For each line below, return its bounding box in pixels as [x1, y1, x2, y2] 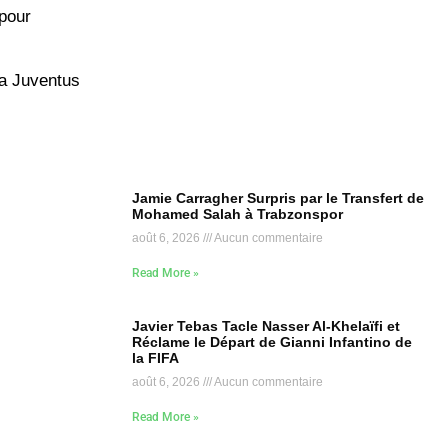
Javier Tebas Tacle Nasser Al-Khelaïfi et [132, 317, 400, 334]
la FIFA [132, 349, 179, 366]
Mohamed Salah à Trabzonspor [132, 205, 343, 222]
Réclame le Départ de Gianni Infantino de [132, 333, 412, 350]
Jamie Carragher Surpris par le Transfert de [132, 189, 424, 206]
